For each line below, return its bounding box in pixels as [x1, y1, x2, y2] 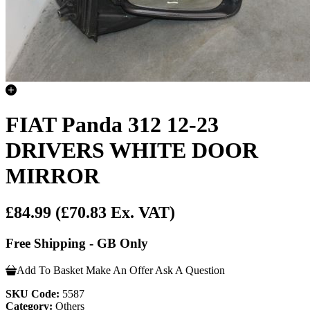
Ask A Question [155, 264, 225, 276]
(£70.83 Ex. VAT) [55, 203, 175, 222]
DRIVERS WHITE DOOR [6, 137, 258, 163]
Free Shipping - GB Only [6, 236, 148, 251]
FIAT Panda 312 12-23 [6, 111, 219, 137]
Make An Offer [86, 264, 153, 276]
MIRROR [6, 163, 100, 188]
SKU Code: [6, 287, 60, 300]
